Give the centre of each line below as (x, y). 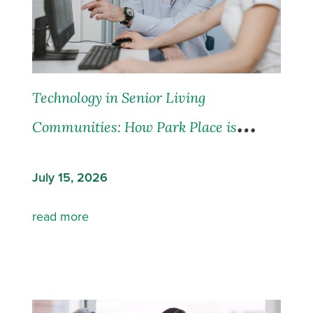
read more (61, 216)
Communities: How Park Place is (135, 126)
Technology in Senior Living (119, 97)
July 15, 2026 (70, 177)
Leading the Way (85, 156)
